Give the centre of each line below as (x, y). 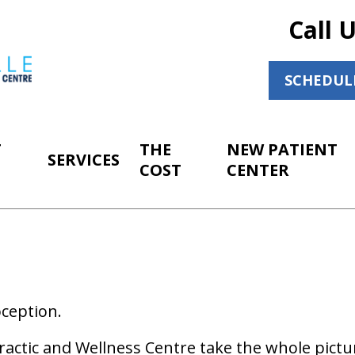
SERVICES (84, 160)
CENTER (258, 170)
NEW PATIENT (282, 149)
